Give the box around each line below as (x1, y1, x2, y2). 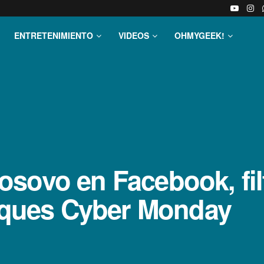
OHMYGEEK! (174, 29, 225, 41)
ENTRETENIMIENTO (14, 29, 93, 41)
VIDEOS (118, 29, 149, 41)
